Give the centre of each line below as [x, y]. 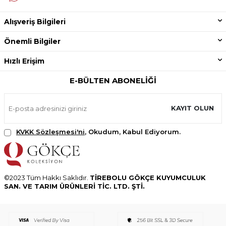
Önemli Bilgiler [32, 41]
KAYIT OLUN [192, 108]
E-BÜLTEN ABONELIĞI [113, 80]
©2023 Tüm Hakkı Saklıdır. [47, 177]
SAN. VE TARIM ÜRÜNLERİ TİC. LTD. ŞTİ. [74, 186]
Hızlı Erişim [24, 61]
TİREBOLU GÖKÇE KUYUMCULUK [148, 177]
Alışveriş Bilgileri [35, 21]
